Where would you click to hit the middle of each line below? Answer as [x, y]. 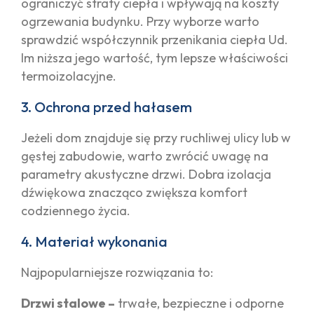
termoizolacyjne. [69, 76]
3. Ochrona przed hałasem [107, 107]
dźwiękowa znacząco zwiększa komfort [134, 192]
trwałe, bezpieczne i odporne [199, 303]
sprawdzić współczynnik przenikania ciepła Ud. [155, 39]
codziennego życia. [76, 210]
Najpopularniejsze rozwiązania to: [117, 272]
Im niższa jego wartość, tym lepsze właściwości [155, 57]
